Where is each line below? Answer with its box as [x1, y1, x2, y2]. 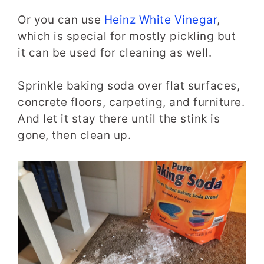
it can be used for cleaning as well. [18, 45, 212, 60]
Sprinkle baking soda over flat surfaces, [18, 79, 240, 93]
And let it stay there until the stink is [18, 112, 220, 126]
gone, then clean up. [18, 128, 131, 143]
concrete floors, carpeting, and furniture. [18, 95, 245, 110]
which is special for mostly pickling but [18, 29, 236, 43]
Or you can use [18, 12, 104, 27]
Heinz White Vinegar [104, 12, 217, 27]
